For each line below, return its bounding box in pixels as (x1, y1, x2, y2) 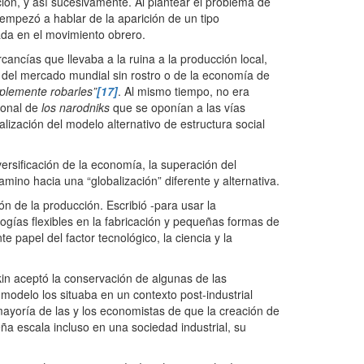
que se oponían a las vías (110, 99, 245, 116)
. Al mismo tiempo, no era (118, 83, 249, 100)
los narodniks (41, 99, 110, 116)
